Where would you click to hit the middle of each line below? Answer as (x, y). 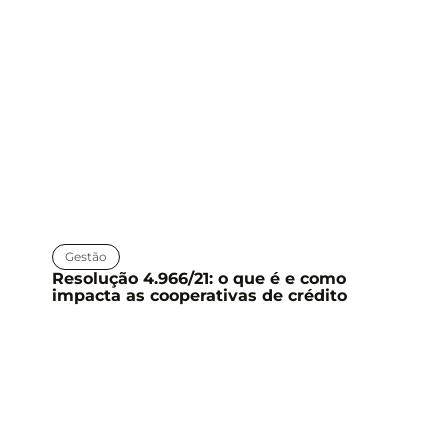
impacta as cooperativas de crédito (199, 295)
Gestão (86, 256)
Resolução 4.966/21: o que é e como (199, 278)
